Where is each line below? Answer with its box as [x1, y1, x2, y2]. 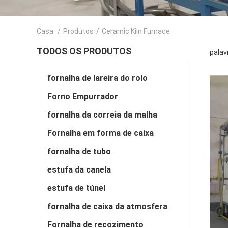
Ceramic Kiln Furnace [102, 27, 170, 35]
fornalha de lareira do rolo [47, 73, 148, 83]
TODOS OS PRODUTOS [37, 46, 131, 56]
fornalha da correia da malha [47, 110, 157, 120]
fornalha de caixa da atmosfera [47, 202, 167, 211]
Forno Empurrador [47, 92, 118, 101]
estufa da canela [47, 165, 111, 175]
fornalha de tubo [47, 147, 111, 156]
